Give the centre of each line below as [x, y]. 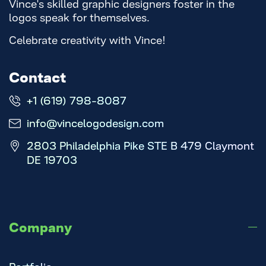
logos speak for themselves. [79, 17]
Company [40, 226]
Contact [37, 76]
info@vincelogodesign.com [95, 122]
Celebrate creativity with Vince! [87, 39]
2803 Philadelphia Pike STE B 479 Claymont [140, 145]
